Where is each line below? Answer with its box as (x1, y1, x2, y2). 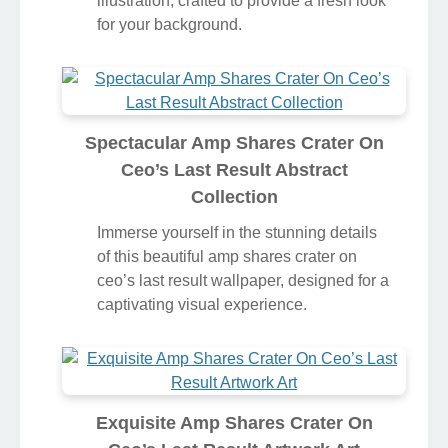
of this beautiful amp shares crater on (97, 248, 357, 266)
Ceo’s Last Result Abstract (120, 160, 348, 181)
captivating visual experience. (97, 296, 307, 314)
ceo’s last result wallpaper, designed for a (97, 272, 389, 290)
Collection (190, 187, 278, 208)
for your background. (97, 16, 242, 34)
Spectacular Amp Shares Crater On (84, 133, 384, 154)
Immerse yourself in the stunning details (97, 224, 377, 242)
